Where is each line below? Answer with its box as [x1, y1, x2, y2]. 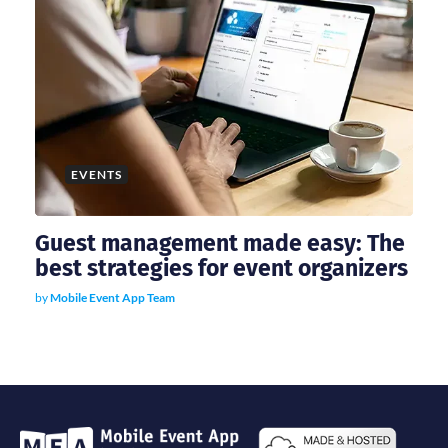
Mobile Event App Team [50, 289, 175, 305]
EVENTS [71, 166, 122, 182]
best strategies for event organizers [35, 253, 408, 282]
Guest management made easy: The [35, 228, 405, 257]
